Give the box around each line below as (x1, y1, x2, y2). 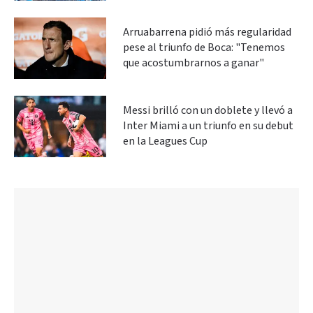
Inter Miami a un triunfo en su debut (123, 118, 293, 133)
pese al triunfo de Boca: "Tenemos (123, 40, 285, 55)
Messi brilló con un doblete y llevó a (123, 103, 293, 118)
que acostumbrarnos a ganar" (123, 55, 264, 71)
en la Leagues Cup (123, 133, 208, 149)
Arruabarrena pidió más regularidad (123, 24, 291, 40)
